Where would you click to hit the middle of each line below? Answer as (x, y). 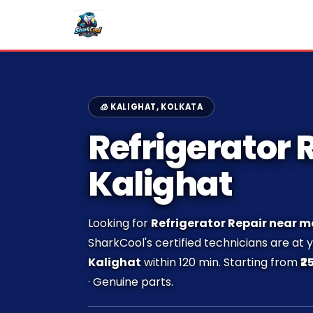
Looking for (119, 224)
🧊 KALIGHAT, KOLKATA (152, 107)
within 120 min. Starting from (221, 263)
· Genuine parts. (131, 282)
